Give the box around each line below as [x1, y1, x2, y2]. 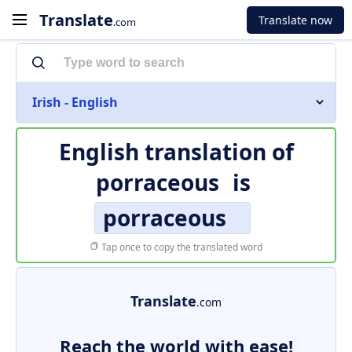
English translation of [58, 137, 294, 167]
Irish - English [32, 93, 118, 111]
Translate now [258, 12, 332, 27]
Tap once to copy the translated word [99, 240, 262, 254]
